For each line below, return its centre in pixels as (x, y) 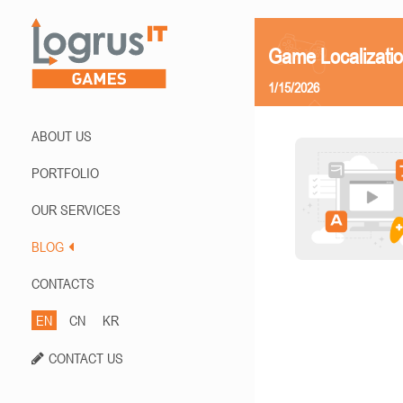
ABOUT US (62, 136)
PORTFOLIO (65, 173)
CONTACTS (63, 283)
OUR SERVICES (76, 210)
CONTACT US (86, 358)
